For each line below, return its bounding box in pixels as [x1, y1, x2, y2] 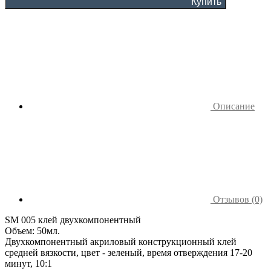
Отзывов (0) [211, 194, 263, 204]
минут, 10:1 [5, 258, 52, 269]
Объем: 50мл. [5, 225, 60, 236]
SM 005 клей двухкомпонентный [5, 214, 141, 225]
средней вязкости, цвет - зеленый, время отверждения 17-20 [5, 247, 252, 258]
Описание [211, 100, 255, 111]
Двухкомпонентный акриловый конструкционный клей [5, 236, 237, 247]
